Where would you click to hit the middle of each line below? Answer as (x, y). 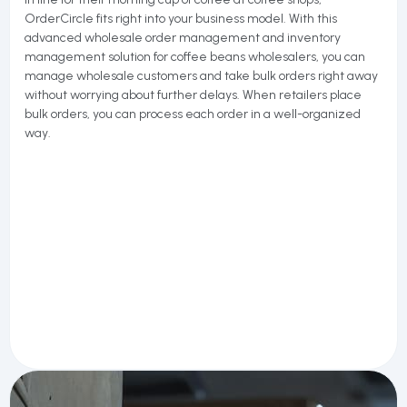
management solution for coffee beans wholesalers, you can (195, 57)
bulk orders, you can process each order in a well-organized (193, 114)
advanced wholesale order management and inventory (183, 38)
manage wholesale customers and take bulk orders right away (201, 76)
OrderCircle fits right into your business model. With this (181, 19)
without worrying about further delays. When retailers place (193, 95)
